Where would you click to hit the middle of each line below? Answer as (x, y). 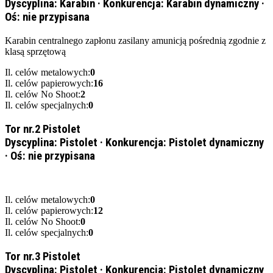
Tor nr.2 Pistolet (43, 129)
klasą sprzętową (35, 51)
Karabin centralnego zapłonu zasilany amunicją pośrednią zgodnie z (135, 41)
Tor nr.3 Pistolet (43, 257)
